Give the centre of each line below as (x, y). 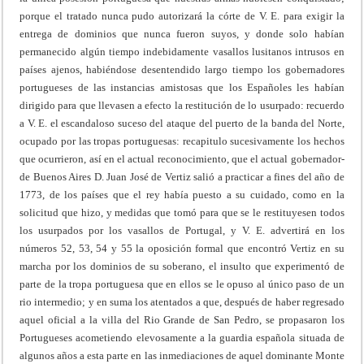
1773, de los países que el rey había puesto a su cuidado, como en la (182, 194)
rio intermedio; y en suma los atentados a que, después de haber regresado (182, 301)
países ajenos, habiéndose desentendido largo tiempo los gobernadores (182, 69)
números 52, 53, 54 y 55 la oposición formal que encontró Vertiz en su (182, 248)
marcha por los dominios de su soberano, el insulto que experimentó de (182, 266)
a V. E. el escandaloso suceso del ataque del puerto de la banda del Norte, (182, 123)
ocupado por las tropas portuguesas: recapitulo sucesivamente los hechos (182, 141)
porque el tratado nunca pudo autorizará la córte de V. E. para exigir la (182, 15)
